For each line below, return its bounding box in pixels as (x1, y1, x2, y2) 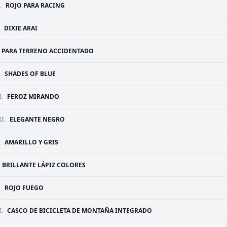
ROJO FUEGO (5, 183, 44, 192)
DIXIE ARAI (4, 24, 37, 32)
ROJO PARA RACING (6, 1, 65, 10)
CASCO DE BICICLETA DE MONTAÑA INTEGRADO (7, 206, 152, 215)
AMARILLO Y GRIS (5, 138, 58, 146)
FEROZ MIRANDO (7, 92, 59, 101)
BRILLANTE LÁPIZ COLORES (2, 161, 86, 169)
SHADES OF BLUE (5, 69, 56, 78)
